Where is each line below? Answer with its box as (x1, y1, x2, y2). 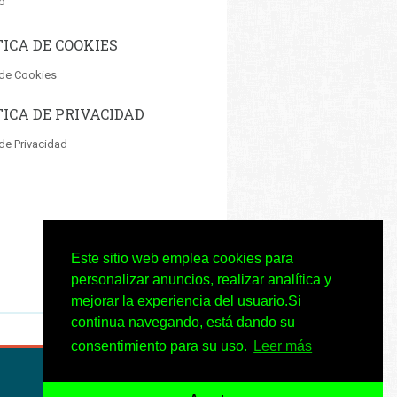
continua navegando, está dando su (71, 315, 295, 331)
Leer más (253, 339, 313, 354)
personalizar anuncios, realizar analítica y (71, 272, 331, 288)
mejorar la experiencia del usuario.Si (71, 293, 301, 309)
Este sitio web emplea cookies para (71, 251, 293, 267)
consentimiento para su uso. (71, 339, 251, 354)
